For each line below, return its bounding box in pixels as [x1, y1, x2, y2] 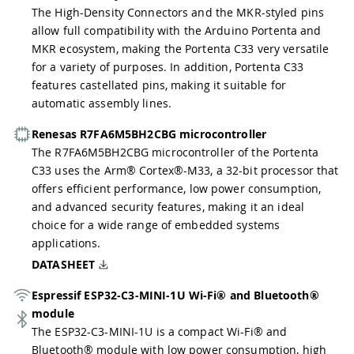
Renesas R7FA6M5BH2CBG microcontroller [32, 126, 267, 141]
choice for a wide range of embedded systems [32, 217, 281, 232]
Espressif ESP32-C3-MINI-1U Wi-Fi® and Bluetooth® [32, 288, 319, 303]
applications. [32, 235, 101, 250]
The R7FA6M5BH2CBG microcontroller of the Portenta [32, 145, 318, 160]
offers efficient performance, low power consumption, [32, 181, 322, 196]
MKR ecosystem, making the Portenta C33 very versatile [32, 41, 330, 56]
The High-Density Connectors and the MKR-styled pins [32, 5, 325, 20]
